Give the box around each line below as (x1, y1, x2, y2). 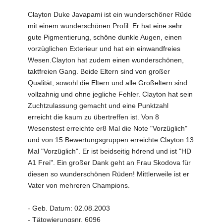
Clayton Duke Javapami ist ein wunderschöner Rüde (28, 10, 192, 19)
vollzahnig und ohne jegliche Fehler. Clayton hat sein (28, 90, 193, 99)
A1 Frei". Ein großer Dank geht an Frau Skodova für (28, 159, 191, 167)
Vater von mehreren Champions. (28, 181, 130, 190)
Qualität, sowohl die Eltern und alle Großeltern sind (28, 79, 188, 87)
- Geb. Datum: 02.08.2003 (28, 204, 111, 213)
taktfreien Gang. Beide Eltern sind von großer (28, 67, 170, 76)
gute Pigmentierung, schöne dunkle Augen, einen (28, 33, 182, 42)
